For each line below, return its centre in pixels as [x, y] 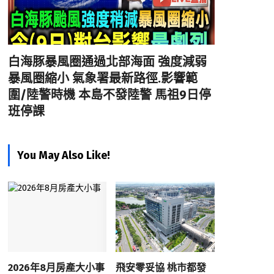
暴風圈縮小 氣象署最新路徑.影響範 [102, 78]
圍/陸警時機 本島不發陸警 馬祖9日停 [109, 94]
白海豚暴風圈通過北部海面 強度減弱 [107, 61]
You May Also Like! [63, 155]
